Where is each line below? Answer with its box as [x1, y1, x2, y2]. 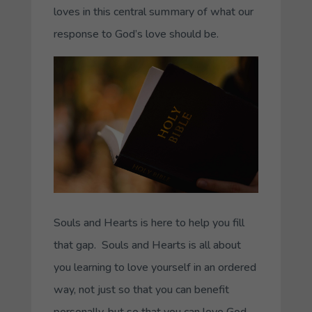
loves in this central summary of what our [53, 3, 253, 19]
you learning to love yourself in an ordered [53, 260, 256, 276]
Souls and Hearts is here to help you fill [53, 215, 244, 231]
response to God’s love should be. [53, 26, 219, 42]
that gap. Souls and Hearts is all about [53, 237, 241, 253]
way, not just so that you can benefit [53, 282, 229, 298]
